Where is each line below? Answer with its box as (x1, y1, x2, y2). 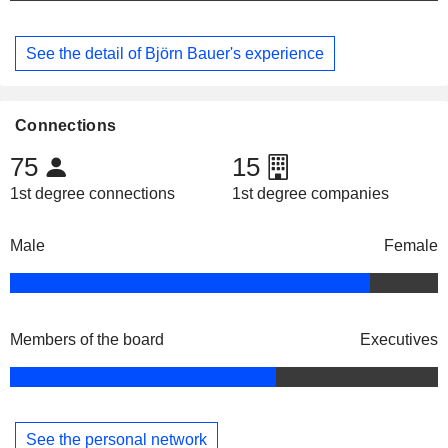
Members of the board (10, 331, 164, 349)
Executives (360, 331, 438, 349)
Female (384, 237, 438, 255)
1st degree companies (231, 185, 389, 203)
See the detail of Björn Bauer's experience (26, 44, 324, 62)
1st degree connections (10, 185, 175, 203)
